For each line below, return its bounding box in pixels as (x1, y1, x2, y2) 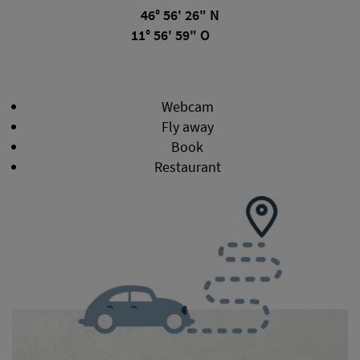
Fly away (161, 117, 214, 136)
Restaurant (153, 157, 221, 176)
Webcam (161, 96, 214, 116)
